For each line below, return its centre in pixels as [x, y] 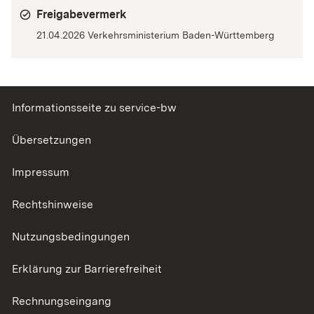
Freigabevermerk [81, 15]
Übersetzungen [52, 140]
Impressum [41, 172]
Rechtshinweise [53, 205]
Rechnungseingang [62, 301]
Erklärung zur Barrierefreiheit [87, 269]
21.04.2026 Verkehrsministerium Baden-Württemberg [155, 35]
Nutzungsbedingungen [71, 237]
